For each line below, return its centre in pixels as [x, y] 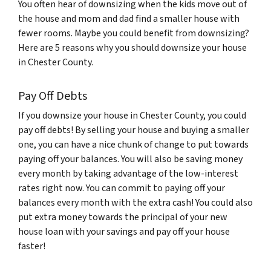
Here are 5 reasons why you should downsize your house [132, 48]
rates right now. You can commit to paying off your [122, 188]
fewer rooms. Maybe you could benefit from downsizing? [134, 33]
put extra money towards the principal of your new [123, 217]
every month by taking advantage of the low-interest [128, 174]
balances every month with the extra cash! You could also [135, 203]
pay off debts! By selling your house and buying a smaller [134, 130]
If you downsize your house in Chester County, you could [132, 116]
